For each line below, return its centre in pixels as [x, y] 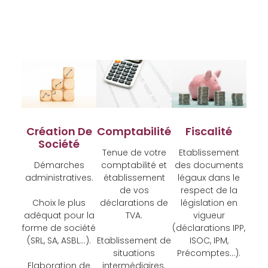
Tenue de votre [134, 152]
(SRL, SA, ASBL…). [59, 240]
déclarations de [134, 202]
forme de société [59, 228]
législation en [209, 202]
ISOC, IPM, [209, 240]
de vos [134, 190]
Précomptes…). [209, 253]
